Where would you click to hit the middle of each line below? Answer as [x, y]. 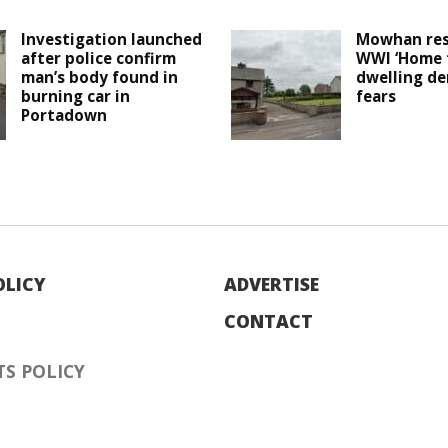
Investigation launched [112, 39]
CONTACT [268, 321]
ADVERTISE [271, 284]
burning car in [76, 96]
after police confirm [99, 58]
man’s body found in [100, 77]
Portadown [64, 115]
